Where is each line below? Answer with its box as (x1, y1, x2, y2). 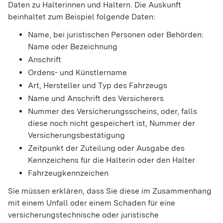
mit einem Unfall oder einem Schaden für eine (8, 198, 175, 208)
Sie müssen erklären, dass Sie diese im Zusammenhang (8, 186, 212, 196)
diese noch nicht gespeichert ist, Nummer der (28, 118, 195, 128)
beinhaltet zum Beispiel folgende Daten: (8, 12, 155, 22)
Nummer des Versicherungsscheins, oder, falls (28, 107, 197, 116)
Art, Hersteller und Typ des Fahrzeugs (28, 81, 167, 91)
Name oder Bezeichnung (28, 42, 117, 52)
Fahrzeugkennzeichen (28, 168, 109, 178)
